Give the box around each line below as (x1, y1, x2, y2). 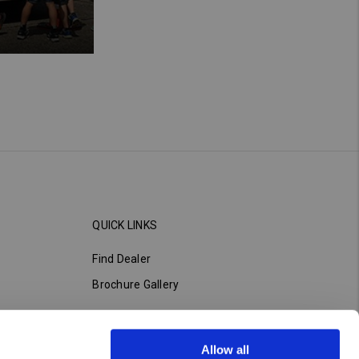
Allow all (201, 342, 249, 357)
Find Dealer (92, 252, 151, 265)
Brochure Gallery (92, 277, 179, 291)
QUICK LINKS (92, 218, 158, 232)
